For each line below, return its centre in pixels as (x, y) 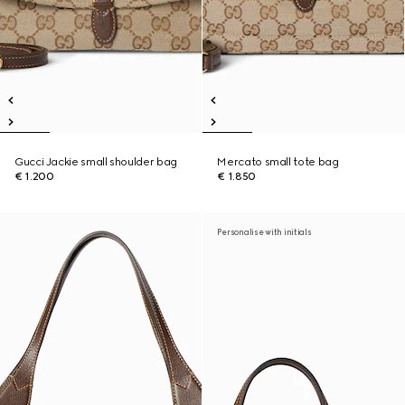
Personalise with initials (264, 232)
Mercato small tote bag (278, 162)
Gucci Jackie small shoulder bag (96, 162)
